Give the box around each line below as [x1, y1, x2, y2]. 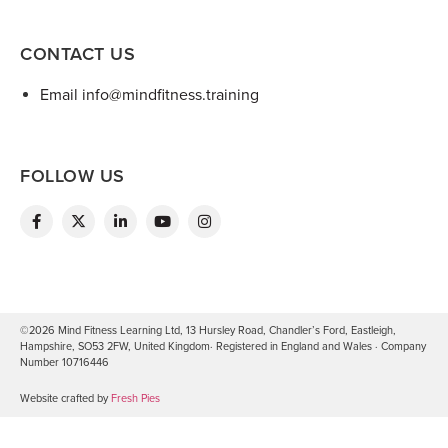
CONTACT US [20, 42, 135, 65]
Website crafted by [20, 391, 111, 405]
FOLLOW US [20, 164, 125, 187]
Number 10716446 [20, 355, 109, 369]
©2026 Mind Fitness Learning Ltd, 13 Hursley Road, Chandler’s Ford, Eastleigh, [20, 323, 396, 337]
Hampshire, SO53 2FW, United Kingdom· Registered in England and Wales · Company [20, 339, 426, 353]
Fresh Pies [111, 391, 160, 405]
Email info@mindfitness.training [40, 84, 259, 105]
